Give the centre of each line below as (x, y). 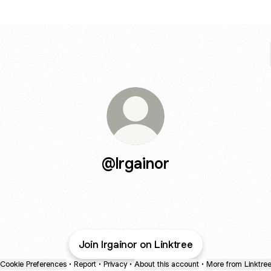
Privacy (115, 264)
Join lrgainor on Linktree (135, 244)
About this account (166, 264)
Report (85, 264)
